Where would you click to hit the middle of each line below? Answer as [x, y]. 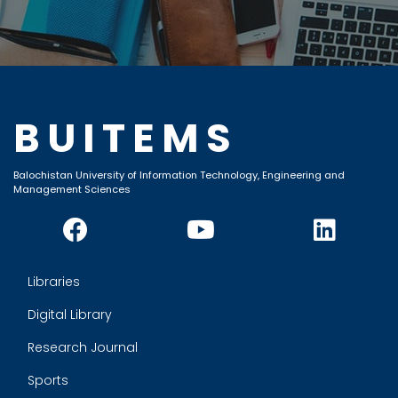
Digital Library [70, 315]
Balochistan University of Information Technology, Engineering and [179, 175]
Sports [48, 381]
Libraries [54, 282]
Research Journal [83, 348]
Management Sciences [72, 190]
